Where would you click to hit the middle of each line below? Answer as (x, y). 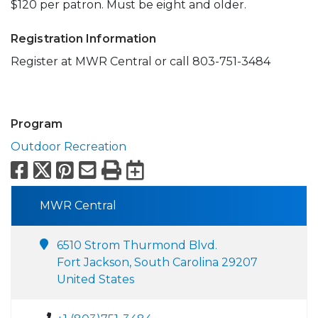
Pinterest (123, 170)
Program (37, 124)
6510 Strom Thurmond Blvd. (137, 246)
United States (95, 280)
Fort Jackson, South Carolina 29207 (157, 263)
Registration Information (84, 39)
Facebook (81, 170)
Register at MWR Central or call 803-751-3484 (142, 62)
